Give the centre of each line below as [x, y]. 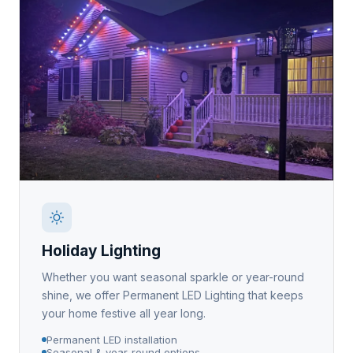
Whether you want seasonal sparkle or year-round [173, 277]
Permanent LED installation [112, 340]
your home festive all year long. [124, 314]
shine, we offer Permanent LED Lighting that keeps [173, 295]
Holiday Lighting [101, 251]
